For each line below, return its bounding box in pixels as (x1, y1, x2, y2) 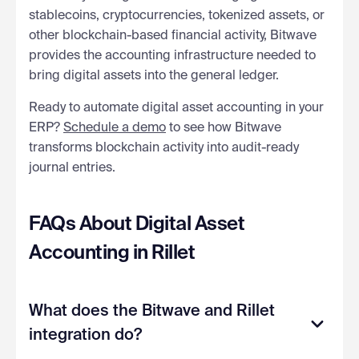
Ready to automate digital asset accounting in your (29, 101, 324, 115)
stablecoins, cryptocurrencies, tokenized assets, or (29, 9, 325, 22)
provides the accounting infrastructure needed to (29, 49, 316, 63)
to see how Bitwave (166, 121, 281, 135)
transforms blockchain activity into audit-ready (29, 141, 299, 155)
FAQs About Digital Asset (29, 214, 245, 234)
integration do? (29, 327, 142, 344)
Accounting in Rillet (29, 243, 196, 263)
